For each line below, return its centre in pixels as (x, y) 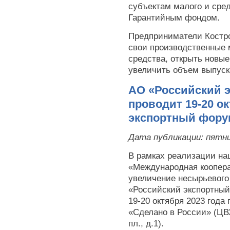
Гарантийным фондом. (174, 18)
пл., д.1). (146, 224)
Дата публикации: (167, 137)
